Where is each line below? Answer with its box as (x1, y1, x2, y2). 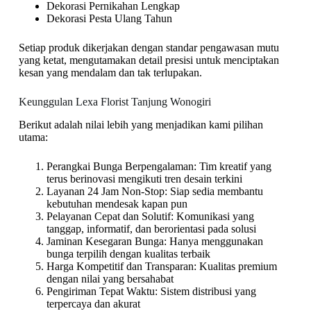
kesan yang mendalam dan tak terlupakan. (18, 67, 202, 79)
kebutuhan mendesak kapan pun (46, 198, 187, 210)
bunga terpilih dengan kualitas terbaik (46, 248, 210, 260)
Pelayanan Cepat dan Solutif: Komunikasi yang (46, 210, 254, 223)
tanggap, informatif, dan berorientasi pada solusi (46, 223, 256, 235)
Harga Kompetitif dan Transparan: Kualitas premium (46, 260, 277, 273)
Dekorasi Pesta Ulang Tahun (46, 12, 172, 25)
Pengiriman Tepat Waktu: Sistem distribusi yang (46, 285, 256, 298)
